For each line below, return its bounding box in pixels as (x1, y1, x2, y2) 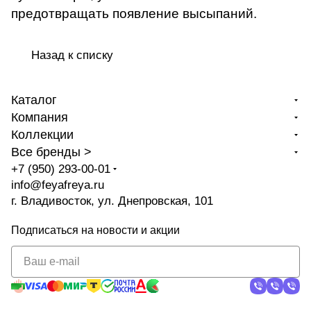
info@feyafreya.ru (11, 178, 104, 192)
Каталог (11, 93, 57, 108)
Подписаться (11, 224, 81, 237)
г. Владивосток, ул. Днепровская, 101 (11, 194, 213, 208)
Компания (11, 110, 68, 125)
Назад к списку (31, 49, 113, 62)
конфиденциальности (11, 264, 122, 277)
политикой (176, 250, 230, 262)
